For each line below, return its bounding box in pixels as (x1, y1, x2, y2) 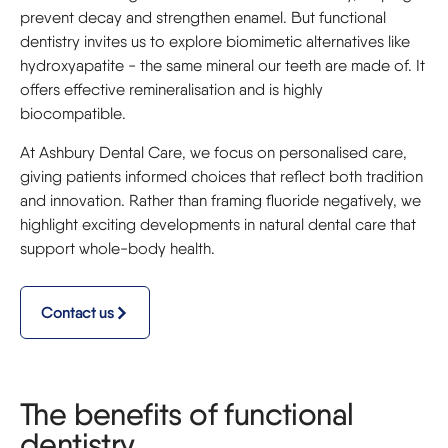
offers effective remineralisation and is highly (20, 80, 323, 99)
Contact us (41, 303, 115, 322)
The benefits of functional (20, 395, 354, 433)
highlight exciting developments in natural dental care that (20, 215, 416, 234)
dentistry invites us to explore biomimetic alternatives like (20, 32, 410, 51)
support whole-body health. (20, 239, 215, 258)
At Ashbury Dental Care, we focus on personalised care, (20, 143, 407, 162)
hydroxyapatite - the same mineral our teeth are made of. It (20, 56, 425, 75)
